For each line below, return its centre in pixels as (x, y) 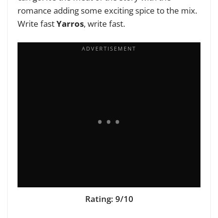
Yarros (70, 23)
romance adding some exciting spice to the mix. (107, 10)
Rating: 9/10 (109, 199)
